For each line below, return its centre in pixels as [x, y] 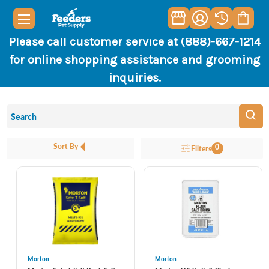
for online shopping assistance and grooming [134, 60]
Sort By [66, 146]
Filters [201, 148]
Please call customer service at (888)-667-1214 [134, 42]
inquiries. [134, 78]
